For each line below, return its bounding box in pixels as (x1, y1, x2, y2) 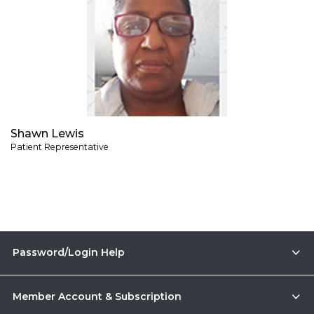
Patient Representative (11, 141, 109, 152)
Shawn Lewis (11, 126, 84, 140)
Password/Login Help (12, 245, 125, 259)
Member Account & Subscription (12, 289, 182, 303)
